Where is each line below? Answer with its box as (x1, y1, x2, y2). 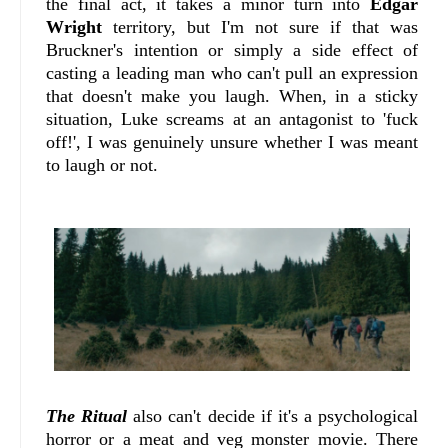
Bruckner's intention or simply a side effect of (46, 40, 419, 61)
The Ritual (46, 405, 128, 426)
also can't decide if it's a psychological (127, 405, 419, 426)
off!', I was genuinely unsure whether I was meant (46, 132, 419, 153)
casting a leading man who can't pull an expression (46, 63, 419, 84)
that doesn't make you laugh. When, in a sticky (46, 86, 419, 107)
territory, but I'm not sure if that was (102, 17, 419, 38)
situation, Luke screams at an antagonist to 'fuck (46, 109, 419, 130)
